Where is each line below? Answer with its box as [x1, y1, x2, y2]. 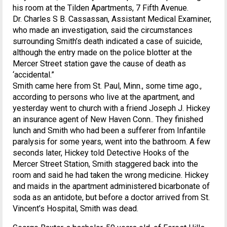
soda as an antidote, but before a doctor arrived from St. [13, 193, 210, 202]
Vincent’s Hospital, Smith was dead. [13, 204, 138, 213]
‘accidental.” [13, 70, 54, 80]
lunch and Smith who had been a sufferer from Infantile [13, 126, 206, 135]
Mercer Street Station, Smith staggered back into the [13, 159, 198, 169]
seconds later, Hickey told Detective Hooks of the [13, 148, 189, 158]
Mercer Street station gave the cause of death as [13, 59, 186, 68]
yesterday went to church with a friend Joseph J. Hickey [13, 103, 210, 113]
